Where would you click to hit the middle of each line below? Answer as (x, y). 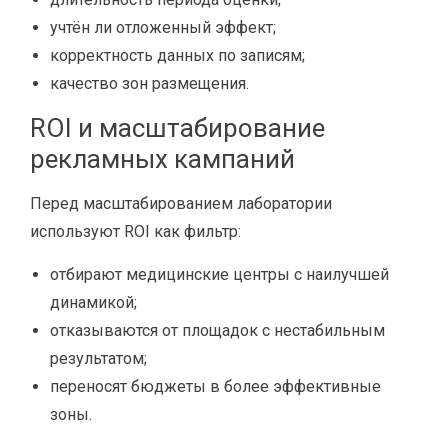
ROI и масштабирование (177, 128)
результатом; (98, 358)
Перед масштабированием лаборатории (181, 203)
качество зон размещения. (149, 83)
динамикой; (93, 302)
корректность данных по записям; (177, 55)
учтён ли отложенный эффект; (163, 27)
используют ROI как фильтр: (135, 231)
